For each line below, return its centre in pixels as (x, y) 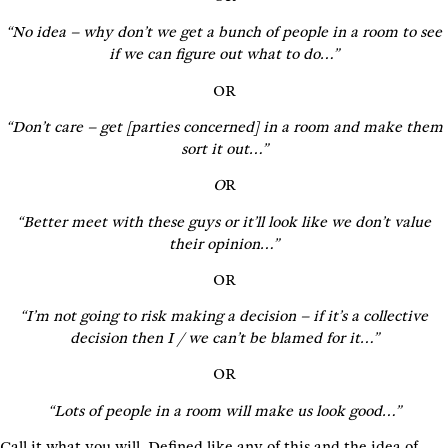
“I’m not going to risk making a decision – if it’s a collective (224, 316)
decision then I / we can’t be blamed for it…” (224, 338)
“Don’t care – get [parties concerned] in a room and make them (224, 126)
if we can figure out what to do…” (224, 54)
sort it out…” (224, 148)
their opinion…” (224, 243)
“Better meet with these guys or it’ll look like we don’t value (224, 221)
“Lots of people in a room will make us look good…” (224, 410)
